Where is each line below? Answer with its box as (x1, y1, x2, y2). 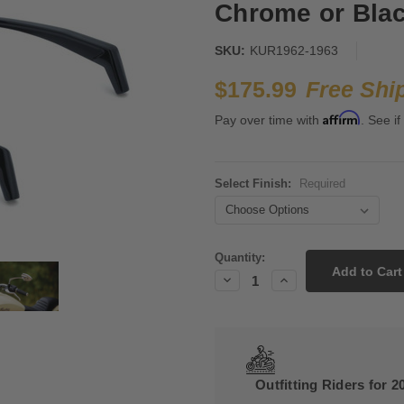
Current (215, 239, 256, 253)
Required (298, 177, 345, 191)
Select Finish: (215, 177, 295, 191)
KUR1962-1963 (249, 43, 338, 59)
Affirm (323, 110, 361, 126)
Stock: (215, 256, 250, 271)
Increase (276, 271, 326, 287)
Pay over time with (215, 113, 323, 128)
